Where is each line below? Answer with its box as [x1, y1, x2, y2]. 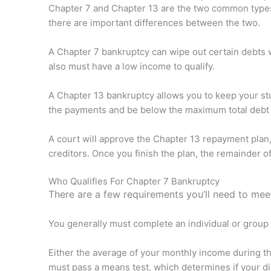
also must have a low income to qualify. [48, 60, 215, 72]
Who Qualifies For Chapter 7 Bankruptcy [48, 175, 220, 187]
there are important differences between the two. [48, 17, 260, 28]
